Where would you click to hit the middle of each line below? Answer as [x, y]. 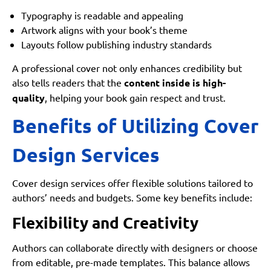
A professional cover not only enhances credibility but [127, 68]
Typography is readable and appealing [102, 15]
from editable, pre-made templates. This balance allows [131, 262]
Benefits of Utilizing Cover [135, 126]
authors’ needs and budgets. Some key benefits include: [132, 198]
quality [28, 98]
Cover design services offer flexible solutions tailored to [132, 183]
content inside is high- [175, 83]
